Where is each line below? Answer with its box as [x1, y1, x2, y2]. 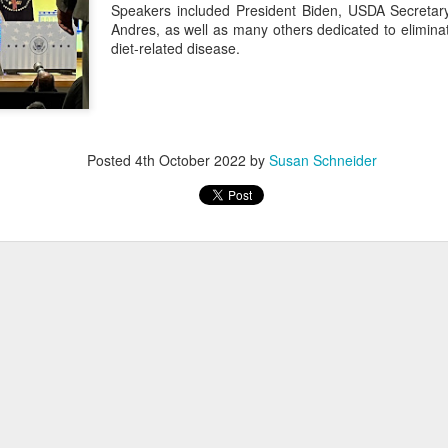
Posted [87, 149, 135, 170]
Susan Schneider [269, 149, 377, 170]
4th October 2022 [135, 149, 246, 170]
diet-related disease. [111, 38, 244, 58]
